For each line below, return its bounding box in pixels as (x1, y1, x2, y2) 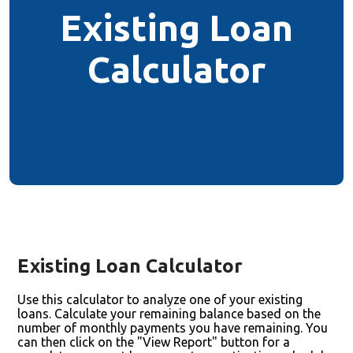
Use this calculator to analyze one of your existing (17, 292, 303, 307)
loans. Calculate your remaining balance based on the (17, 307, 321, 321)
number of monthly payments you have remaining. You (17, 321, 328, 335)
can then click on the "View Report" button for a (17, 335, 290, 349)
